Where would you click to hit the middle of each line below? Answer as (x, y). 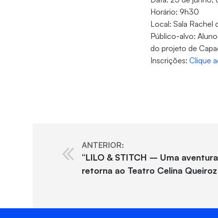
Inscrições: (170, 61)
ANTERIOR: (103, 145)
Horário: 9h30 (175, 12)
